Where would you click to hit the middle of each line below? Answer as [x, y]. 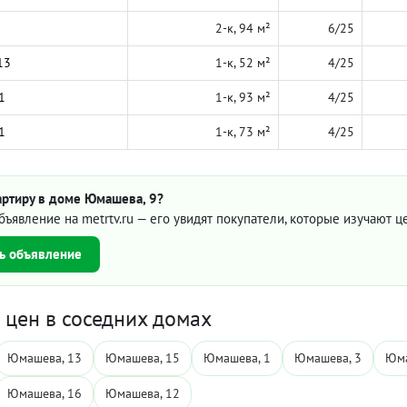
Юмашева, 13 [45, 358]
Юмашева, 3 [328, 358]
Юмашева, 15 [143, 358]
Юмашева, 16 [45, 393]
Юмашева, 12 [143, 393]
